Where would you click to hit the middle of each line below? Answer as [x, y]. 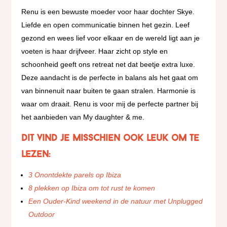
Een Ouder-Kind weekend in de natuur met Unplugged [116, 201]
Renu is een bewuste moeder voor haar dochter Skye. [108, 11]
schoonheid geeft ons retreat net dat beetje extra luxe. [108, 64]
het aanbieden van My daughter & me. [84, 117]
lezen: [36, 155]
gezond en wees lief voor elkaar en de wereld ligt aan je [111, 38]
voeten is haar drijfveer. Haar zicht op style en [95, 51]
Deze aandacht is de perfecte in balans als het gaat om [110, 77]
